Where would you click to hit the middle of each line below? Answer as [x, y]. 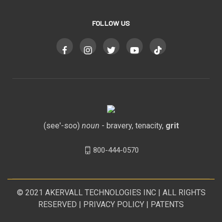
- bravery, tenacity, [132, 125]
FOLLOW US [111, 23]
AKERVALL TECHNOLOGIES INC [100, 192]
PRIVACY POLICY [114, 204]
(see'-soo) [62, 125]
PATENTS [167, 204]
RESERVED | [61, 204]
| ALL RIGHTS [181, 192]
